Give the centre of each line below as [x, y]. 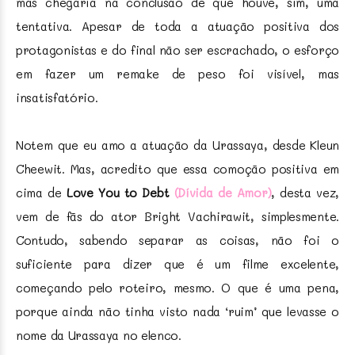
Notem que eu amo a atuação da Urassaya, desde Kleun [177, 145]
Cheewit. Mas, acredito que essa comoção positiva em [177, 168]
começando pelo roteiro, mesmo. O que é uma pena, [177, 287]
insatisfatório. [57, 97]
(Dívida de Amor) [223, 192]
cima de [41, 192]
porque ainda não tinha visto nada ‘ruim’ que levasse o [177, 311]
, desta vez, [305, 192]
